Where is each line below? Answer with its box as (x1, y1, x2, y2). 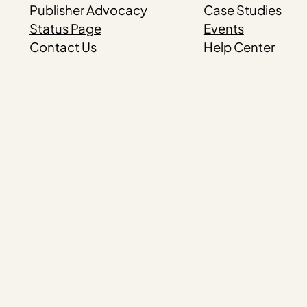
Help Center (203, 39, 275, 56)
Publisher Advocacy (29, 2, 147, 19)
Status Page (29, 21, 101, 37)
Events (203, 21, 244, 37)
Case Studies (203, 2, 282, 19)
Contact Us (29, 39, 97, 56)
